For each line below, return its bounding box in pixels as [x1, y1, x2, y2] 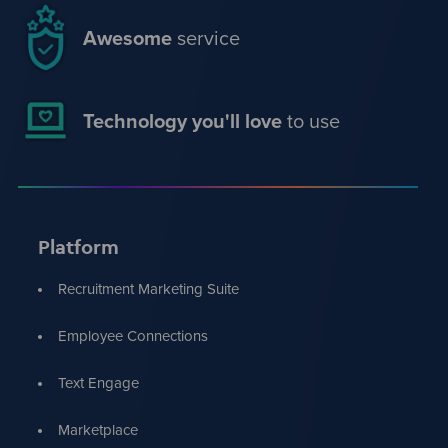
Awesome [82, 22, 172, 53]
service [171, 22, 240, 53]
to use [281, 105, 340, 136]
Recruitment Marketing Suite [57, 278, 239, 301]
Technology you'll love [82, 105, 282, 136]
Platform [37, 234, 119, 261]
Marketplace [57, 419, 138, 442]
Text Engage [57, 372, 139, 395]
